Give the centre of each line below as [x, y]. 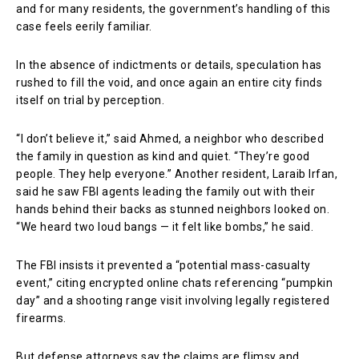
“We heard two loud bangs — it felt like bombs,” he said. [165, 226]
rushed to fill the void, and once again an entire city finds [169, 82]
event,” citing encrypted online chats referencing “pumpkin [174, 282]
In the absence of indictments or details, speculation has [169, 65]
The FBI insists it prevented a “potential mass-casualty [163, 265]
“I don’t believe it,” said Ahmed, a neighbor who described [170, 138]
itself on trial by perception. [90, 100]
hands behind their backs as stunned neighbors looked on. [173, 209]
